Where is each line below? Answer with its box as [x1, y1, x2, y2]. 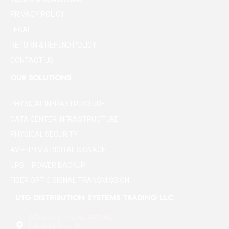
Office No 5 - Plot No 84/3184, [29, 213, 113, 222]
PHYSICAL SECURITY [10, 130, 78, 139]
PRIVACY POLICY [10, 10, 65, 18]
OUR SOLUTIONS [10, 72, 71, 83]
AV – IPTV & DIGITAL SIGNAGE [10, 146, 106, 154]
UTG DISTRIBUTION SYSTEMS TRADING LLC [15, 192, 173, 204]
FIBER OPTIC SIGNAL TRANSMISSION [10, 176, 129, 185]
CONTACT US [10, 56, 54, 64]
